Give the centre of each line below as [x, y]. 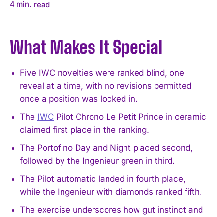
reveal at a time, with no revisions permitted [106, 85]
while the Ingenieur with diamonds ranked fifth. [111, 192]
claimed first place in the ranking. [85, 130]
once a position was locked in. [79, 99]
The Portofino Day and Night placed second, [106, 147]
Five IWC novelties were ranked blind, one [102, 72]
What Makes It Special [86, 47]
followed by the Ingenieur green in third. [97, 161]
